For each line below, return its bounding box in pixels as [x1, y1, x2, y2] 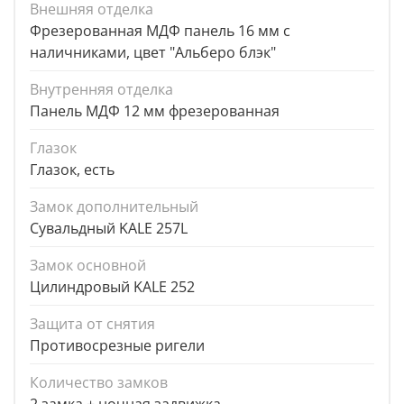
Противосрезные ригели [30, 335, 205, 356]
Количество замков [30, 372, 168, 393]
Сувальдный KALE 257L [30, 218, 188, 239]
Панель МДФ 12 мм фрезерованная [30, 101, 280, 122]
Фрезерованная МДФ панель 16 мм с [30, 21, 290, 41]
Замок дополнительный [30, 197, 198, 217]
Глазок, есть [30, 160, 115, 180]
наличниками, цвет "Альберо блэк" [30, 42, 276, 63]
